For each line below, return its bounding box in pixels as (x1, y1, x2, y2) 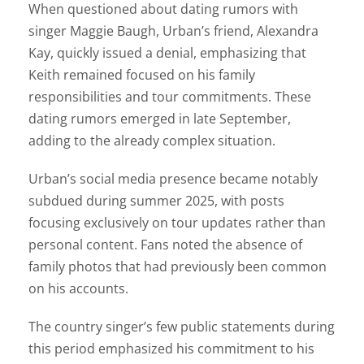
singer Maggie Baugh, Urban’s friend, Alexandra (28, 21, 318, 40)
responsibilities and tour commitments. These (28, 87, 311, 106)
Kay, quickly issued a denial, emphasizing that (28, 43, 306, 62)
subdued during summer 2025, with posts (28, 191, 284, 210)
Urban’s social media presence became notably (28, 169, 318, 188)
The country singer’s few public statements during (28, 317, 335, 336)
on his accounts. (28, 279, 128, 297)
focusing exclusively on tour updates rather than (28, 213, 326, 232)
